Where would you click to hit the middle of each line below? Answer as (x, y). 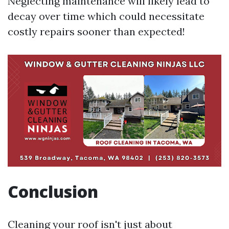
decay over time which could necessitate (106, 16)
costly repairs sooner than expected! (96, 31)
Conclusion (53, 192)
